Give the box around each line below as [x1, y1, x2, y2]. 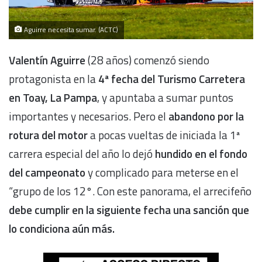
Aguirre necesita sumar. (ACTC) [22, 25, 118, 36]
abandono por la [168, 108, 244, 125]
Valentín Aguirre [9, 51, 85, 69]
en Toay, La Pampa [9, 89, 97, 106]
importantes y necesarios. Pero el [9, 108, 168, 125]
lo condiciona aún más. [9, 220, 115, 237]
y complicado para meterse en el [85, 164, 239, 181]
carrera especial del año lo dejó [9, 145, 155, 163]
